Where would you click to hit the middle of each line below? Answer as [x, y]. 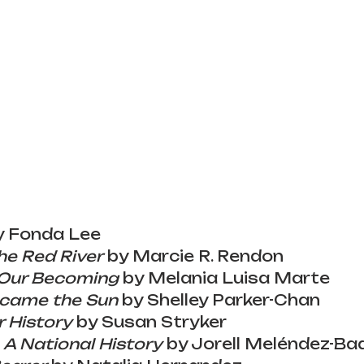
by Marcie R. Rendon [193, 256]
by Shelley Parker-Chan [219, 300]
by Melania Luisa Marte [224, 278]
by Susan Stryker [149, 322]
